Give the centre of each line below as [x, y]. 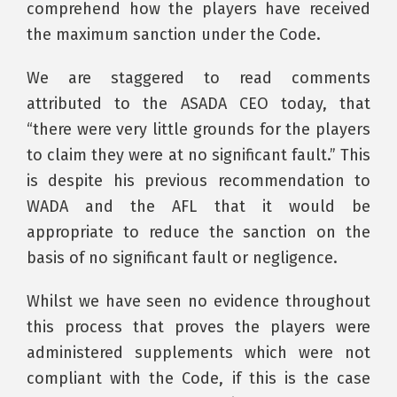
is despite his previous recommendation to [198, 180]
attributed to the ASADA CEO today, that [198, 103]
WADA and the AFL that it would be [198, 206]
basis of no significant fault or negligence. [182, 257]
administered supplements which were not [198, 352]
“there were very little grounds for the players [198, 129]
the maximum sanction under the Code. [174, 34]
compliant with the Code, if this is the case [198, 378]
